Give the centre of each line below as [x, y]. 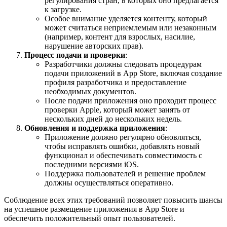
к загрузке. [63, 10]
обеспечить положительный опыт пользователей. [90, 218]
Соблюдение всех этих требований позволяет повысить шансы [113, 200]
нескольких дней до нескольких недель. [113, 119]
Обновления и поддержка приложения [95, 128]
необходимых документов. [90, 92]
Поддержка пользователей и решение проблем [125, 174]
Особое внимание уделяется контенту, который [126, 19]
